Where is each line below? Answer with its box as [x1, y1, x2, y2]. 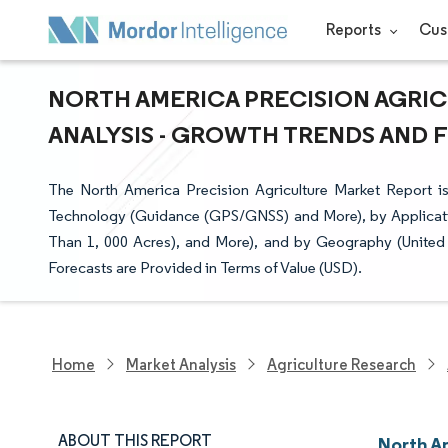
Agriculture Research [267, 354, 416, 374]
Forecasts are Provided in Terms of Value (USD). [48, 258, 362, 277]
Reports [325, 20, 384, 39]
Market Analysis [126, 354, 236, 374]
